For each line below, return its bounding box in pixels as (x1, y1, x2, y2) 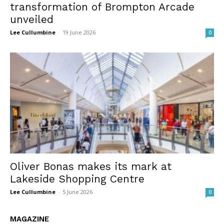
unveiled (10, 13, 53, 26)
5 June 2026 (62, 187, 92, 195)
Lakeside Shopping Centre (10, 172, 144, 185)
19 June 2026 (62, 28, 95, 36)
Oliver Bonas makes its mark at (10, 159, 171, 172)
